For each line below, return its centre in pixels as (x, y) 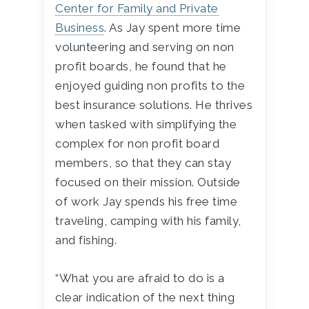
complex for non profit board (138, 143)
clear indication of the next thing (145, 297)
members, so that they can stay (143, 162)
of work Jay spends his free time (147, 201)
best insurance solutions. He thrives (154, 104)
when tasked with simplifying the (146, 124)
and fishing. (86, 240)
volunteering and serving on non (145, 47)
